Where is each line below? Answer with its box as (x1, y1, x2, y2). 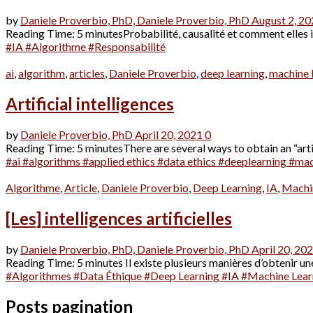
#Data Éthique (73, 269, 144, 283)
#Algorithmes (6, 269, 73, 283)
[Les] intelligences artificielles (6, 208, 232, 229)
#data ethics (157, 154, 218, 168)
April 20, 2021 (135, 128, 203, 142)
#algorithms (22, 154, 82, 168)
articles (69, 66, 105, 80)
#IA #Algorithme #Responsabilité (6, 40, 166, 54)
